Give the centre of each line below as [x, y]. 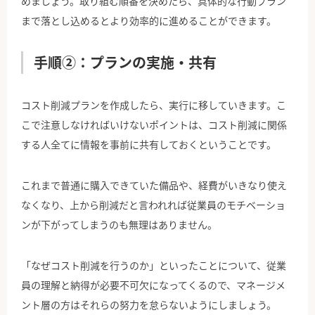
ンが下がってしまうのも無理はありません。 [119, 225]
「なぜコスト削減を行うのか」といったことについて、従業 [154, 265]
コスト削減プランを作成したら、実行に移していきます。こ [154, 105]
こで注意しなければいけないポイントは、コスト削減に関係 [154, 125]
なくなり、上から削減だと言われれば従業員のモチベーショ [153, 205]
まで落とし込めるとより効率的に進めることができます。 [149, 21]
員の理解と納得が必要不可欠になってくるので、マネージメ [153, 285]
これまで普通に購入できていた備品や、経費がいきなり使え [154, 185]
